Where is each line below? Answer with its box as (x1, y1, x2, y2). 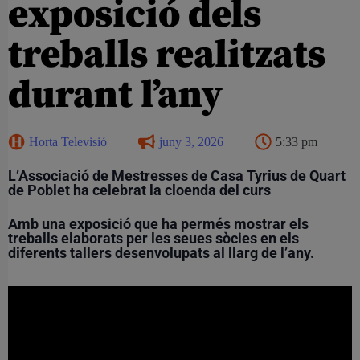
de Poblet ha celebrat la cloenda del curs (8, 181, 271, 198)
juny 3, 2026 (159, 134, 223, 149)
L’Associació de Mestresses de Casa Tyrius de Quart (8, 166, 346, 184)
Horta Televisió (29, 134, 107, 149)
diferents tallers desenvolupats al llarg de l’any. (8, 243, 314, 261)
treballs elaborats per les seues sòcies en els (8, 229, 299, 247)
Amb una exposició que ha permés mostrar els (8, 215, 309, 232)
